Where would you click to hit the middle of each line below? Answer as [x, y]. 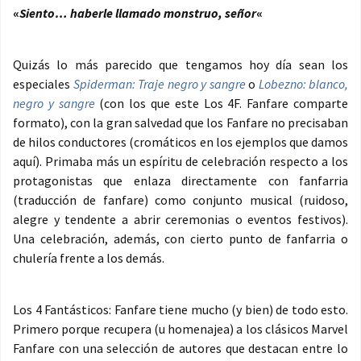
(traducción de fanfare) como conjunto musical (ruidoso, [180, 200]
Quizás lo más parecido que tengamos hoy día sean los [180, 65]
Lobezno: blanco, [303, 84]
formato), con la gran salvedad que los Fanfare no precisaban [180, 123]
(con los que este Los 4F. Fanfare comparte [222, 104]
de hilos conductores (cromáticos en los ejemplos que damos [180, 142]
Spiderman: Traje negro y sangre [159, 84]
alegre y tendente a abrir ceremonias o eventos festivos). [180, 220]
